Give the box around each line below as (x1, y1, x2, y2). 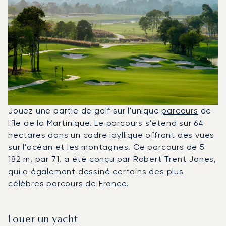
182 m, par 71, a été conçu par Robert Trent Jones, (8, 154, 216, 164)
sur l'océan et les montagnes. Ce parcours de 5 (8, 142, 205, 152)
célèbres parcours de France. (8, 178, 129, 188)
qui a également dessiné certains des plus (8, 166, 184, 176)
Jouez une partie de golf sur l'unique (8, 105, 162, 116)
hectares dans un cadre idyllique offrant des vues (8, 130, 215, 140)
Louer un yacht (8, 214, 78, 225)
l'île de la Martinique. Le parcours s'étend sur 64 (8, 118, 204, 128)
